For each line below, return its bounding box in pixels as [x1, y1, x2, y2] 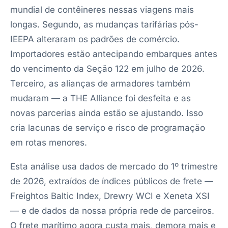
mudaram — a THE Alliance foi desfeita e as [10, 93, 191, 103]
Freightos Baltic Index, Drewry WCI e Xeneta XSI [10, 191, 210, 201]
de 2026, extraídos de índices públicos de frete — [10, 176, 213, 186]
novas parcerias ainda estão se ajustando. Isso [10, 108, 203, 118]
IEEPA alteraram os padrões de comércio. [10, 34, 180, 44]
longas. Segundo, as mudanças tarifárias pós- [10, 19, 198, 30]
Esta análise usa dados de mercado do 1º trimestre [10, 161, 218, 172]
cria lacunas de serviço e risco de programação [10, 123, 205, 133]
